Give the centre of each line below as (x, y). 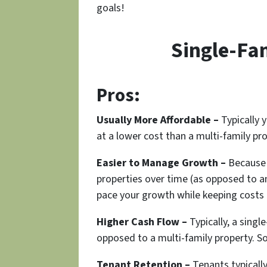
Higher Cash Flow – (142, 222)
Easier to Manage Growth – (161, 163)
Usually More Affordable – (158, 120)
